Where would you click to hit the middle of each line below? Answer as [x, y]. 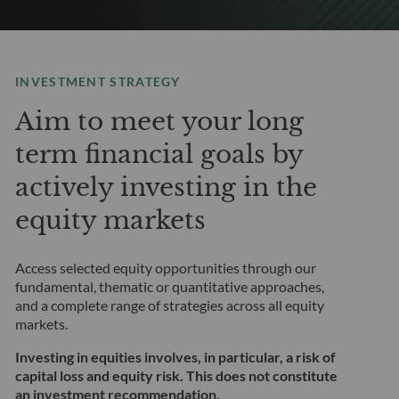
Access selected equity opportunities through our [166, 268]
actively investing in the [167, 188]
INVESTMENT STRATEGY [98, 82]
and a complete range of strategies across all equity [170, 305]
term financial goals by [159, 155]
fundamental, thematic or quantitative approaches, [170, 287]
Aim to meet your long [160, 122]
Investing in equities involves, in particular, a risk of [176, 357]
